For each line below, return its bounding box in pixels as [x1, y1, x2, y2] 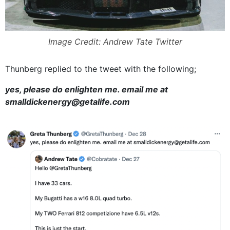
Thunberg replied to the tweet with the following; [5, 64, 196, 74]
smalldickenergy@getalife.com [5, 97, 130, 107]
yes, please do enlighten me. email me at [5, 84, 168, 95]
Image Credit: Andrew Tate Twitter [48, 36, 182, 47]
